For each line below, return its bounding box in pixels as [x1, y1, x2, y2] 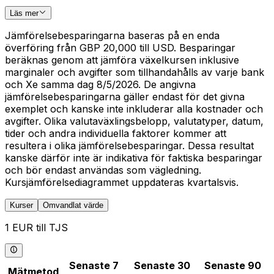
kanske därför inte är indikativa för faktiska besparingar [5, 152, 262, 165]
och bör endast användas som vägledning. [5, 164, 201, 177]
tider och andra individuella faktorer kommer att [5, 127, 226, 140]
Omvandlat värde [43, 201, 103, 210]
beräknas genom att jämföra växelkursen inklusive [5, 54, 239, 67]
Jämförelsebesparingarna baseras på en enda [5, 29, 220, 42]
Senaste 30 [133, 259, 190, 272]
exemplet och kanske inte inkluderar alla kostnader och [5, 103, 263, 116]
